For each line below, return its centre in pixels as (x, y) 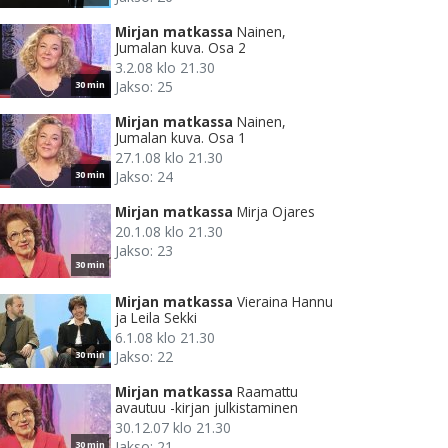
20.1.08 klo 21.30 (169, 232)
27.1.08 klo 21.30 (169, 158)
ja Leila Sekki (156, 318)
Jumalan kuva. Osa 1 (180, 138)
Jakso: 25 (144, 87)
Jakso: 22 (144, 357)
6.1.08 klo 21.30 (165, 338)
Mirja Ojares (276, 212)
